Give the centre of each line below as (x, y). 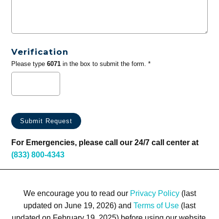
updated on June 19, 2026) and (78, 205)
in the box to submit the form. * (105, 64)
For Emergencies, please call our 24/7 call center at (105, 143)
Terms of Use (156, 205)
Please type (29, 64)
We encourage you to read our (77, 193)
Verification (40, 52)
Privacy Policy (154, 193)
